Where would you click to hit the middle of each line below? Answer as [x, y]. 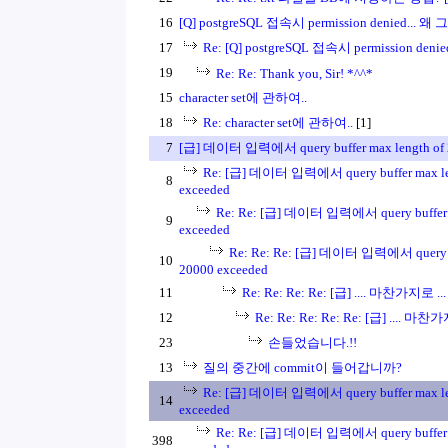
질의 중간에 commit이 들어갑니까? [302, 367]
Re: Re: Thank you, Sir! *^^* [294, 73]
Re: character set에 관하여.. [278, 122]
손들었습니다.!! [312, 342]
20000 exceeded [223, 269]
